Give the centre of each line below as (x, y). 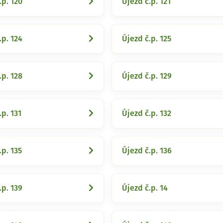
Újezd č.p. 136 (147, 151)
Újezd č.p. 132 (147, 113)
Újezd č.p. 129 (147, 76)
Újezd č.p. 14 (145, 188)
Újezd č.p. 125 (147, 39)
